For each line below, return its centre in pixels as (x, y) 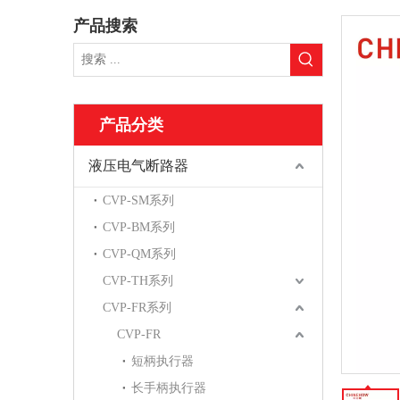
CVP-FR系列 (137, 308)
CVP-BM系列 (139, 227)
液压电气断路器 (138, 166)
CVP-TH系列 (138, 281)
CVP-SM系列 (138, 200)
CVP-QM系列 (139, 254)
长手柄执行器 (169, 388)
